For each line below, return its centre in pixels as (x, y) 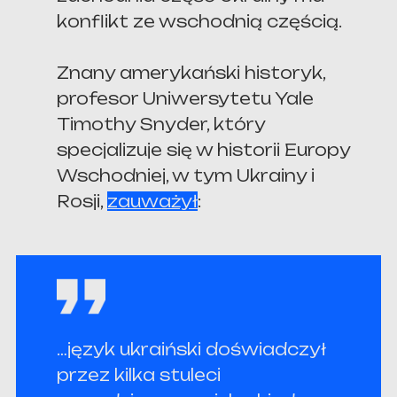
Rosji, (82, 202)
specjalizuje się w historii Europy (204, 150)
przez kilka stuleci (139, 375)
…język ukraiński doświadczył (192, 350)
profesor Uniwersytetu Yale (186, 99)
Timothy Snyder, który (161, 125)
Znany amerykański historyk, (191, 73)
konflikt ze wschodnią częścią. (200, 22)
